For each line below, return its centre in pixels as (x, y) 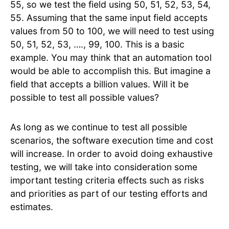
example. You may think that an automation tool (111, 58)
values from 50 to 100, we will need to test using (112, 31)
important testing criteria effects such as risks (107, 180)
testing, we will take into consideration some (104, 167)
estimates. (33, 207)
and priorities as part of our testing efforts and (109, 194)
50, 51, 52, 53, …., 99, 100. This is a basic (97, 44)
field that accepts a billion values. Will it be (99, 84)
